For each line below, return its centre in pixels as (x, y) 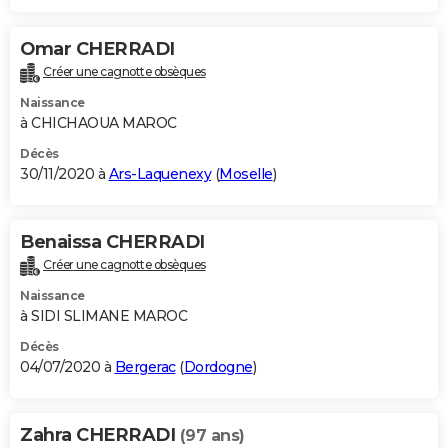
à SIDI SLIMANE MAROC (103, 316)
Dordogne (218, 367)
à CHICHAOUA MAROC (98, 123)
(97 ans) (212, 436)
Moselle (246, 174)
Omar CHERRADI (97, 49)
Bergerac (145, 367)
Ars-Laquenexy (159, 174)
